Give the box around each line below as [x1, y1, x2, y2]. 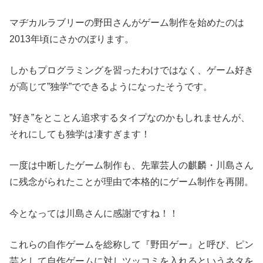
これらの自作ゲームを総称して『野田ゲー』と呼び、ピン [9, 239, 254, 249]
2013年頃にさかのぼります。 [9, 33, 134, 44]
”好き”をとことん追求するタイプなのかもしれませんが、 [9, 113, 250, 123]
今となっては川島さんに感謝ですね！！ [9, 208, 178, 218]
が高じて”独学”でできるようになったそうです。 [9, 82, 213, 92]
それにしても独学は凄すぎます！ [9, 129, 150, 140]
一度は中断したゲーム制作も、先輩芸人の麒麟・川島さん [9, 160, 254, 171]
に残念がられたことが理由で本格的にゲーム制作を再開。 [9, 177, 254, 187]
